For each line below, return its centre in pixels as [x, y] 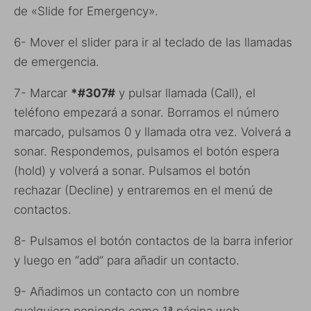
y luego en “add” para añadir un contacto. [127, 260]
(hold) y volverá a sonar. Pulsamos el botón [132, 170]
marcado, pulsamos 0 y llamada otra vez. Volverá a [152, 132]
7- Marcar [42, 93]
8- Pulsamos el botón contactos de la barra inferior [153, 241]
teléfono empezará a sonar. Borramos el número [146, 112]
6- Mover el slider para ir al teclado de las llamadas [153, 42]
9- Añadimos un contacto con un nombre [127, 291]
